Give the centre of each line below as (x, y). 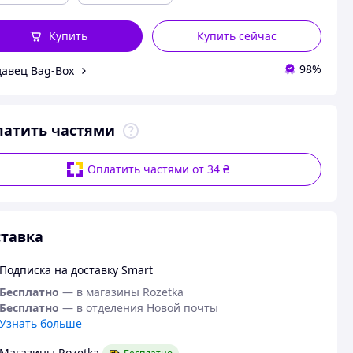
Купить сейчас (237, 36)
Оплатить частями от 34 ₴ (159, 169)
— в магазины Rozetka (123, 292)
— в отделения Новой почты (140, 308)
